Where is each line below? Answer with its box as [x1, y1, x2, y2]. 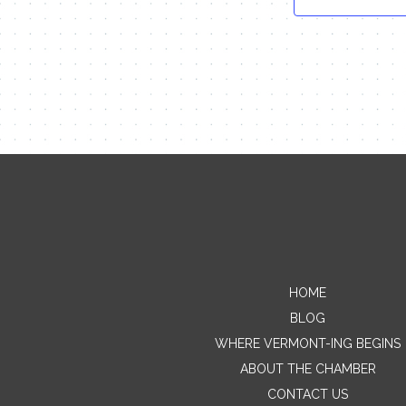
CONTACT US [267, 386, 348, 401]
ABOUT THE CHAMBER [239, 361, 376, 376]
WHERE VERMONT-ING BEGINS [215, 335, 401, 351]
